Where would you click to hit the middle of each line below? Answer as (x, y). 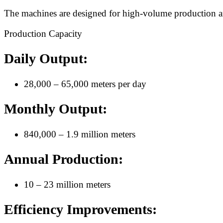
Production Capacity (43, 33)
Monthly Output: (56, 109)
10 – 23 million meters (67, 184)
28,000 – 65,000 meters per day (85, 84)
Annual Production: (63, 159)
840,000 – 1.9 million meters (80, 134)
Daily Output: (46, 59)
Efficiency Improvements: (80, 210)
